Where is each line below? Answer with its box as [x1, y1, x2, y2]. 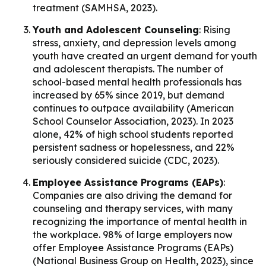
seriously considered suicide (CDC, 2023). [33, 154, 221, 166]
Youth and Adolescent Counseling [33, 23, 199, 36]
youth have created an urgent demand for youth [33, 49, 257, 62]
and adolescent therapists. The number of [33, 62, 223, 75]
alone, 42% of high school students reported [33, 128, 233, 140]
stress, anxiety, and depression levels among [33, 36, 236, 49]
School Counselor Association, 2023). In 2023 [33, 115, 233, 127]
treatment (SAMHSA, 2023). [33, 1, 160, 14]
